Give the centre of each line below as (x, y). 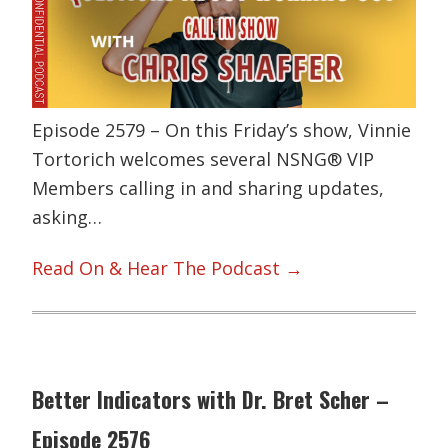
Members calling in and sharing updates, (208, 187)
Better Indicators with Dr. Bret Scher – (211, 398)
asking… (67, 216)
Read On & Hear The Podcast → (168, 268)
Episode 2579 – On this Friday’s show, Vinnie (222, 129)
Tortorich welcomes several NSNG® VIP (203, 158)
